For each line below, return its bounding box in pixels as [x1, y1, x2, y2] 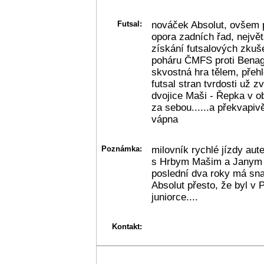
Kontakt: [112, 222, 142, 231]
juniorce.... [151, 191, 198, 203]
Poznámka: [101, 144, 142, 153]
